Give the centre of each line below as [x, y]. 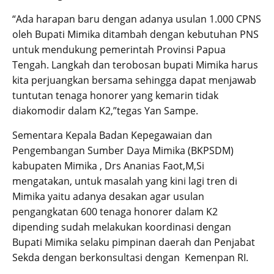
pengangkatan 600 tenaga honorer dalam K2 [115, 211]
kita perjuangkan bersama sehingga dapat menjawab [134, 80]
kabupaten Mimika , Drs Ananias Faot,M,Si [108, 165]
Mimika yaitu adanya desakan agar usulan [108, 196]
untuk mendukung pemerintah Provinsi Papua [119, 49]
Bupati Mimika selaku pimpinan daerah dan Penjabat [134, 242]
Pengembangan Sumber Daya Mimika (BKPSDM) [123, 150]
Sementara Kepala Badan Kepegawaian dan [112, 135]
